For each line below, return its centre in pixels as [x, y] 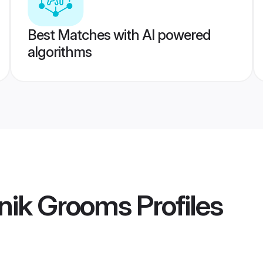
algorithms [59, 52]
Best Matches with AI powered [119, 35]
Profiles [177, 205]
